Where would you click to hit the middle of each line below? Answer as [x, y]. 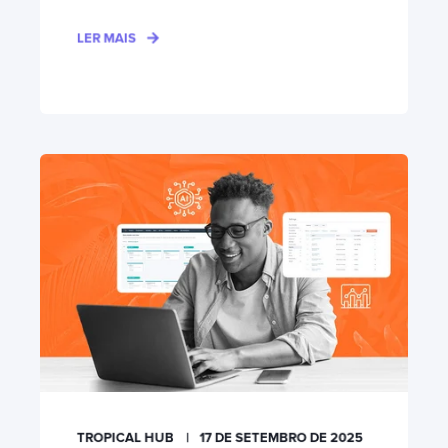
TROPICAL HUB [125, 437]
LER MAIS [106, 38]
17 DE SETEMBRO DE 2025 [281, 437]
